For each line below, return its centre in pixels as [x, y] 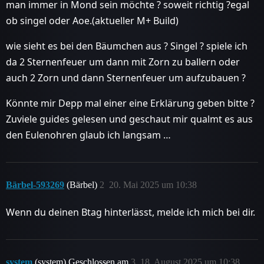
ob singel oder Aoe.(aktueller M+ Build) [92, 21]
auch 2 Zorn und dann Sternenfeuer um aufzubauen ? [126, 78]
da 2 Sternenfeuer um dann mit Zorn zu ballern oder [123, 62]
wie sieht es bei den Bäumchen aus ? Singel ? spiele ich [127, 46]
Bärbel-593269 [35, 185]
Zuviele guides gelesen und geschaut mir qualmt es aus [129, 119]
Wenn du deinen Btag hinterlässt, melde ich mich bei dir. [131, 212]
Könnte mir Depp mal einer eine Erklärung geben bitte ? [130, 103]
